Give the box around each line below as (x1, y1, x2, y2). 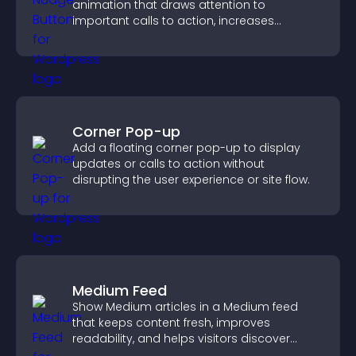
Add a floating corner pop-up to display (72, 140, 300, 156)
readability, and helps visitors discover (72, 331, 290, 346)
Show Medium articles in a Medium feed (72, 299, 298, 315)
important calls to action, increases (72, 13, 274, 29)
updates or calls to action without (72, 156, 265, 172)
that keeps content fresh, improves (72, 315, 270, 331)
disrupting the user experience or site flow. (72, 172, 310, 188)
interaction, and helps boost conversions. (72, 29, 308, 44)
